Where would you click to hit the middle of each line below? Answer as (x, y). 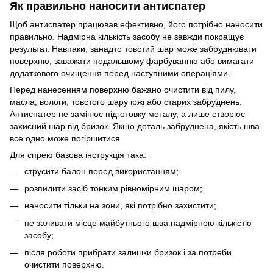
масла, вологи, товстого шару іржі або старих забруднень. (126, 101)
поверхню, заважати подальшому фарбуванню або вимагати (132, 61)
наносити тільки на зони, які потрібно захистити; (120, 206)
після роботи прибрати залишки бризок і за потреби (128, 253)
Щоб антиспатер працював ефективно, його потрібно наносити (136, 24)
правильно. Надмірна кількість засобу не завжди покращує (127, 36)
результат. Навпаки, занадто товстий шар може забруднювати (133, 48)
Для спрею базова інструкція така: (78, 154)
